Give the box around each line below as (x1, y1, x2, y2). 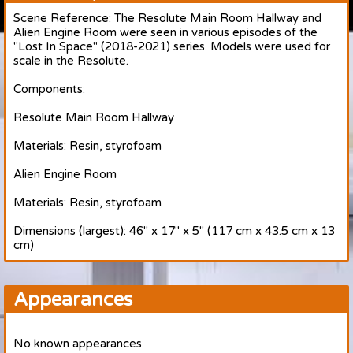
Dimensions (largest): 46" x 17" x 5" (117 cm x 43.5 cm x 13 (13, 224, 335, 238)
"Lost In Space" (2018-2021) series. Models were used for (13, 39, 330, 54)
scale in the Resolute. (13, 54, 128, 68)
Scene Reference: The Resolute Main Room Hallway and (13, 11, 321, 25)
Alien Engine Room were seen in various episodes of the (13, 25, 318, 39)
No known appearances (13, 336, 142, 351)
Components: (13, 82, 85, 96)
